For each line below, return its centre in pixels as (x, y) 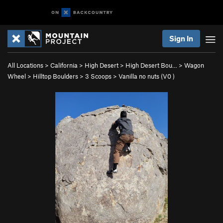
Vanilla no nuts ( (141, 76)
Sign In (181, 38)
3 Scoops (98, 76)
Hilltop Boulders (56, 76)
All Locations (25, 65)
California (64, 65)
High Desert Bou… (151, 65)
